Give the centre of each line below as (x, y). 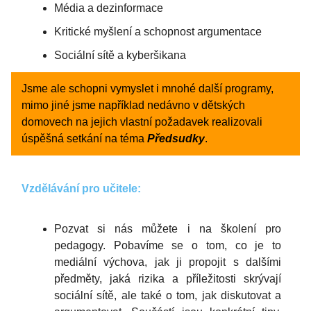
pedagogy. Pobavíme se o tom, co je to (168, 245)
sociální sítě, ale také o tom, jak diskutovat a (168, 295)
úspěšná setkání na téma (84, 138)
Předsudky (176, 138)
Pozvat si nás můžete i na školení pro (168, 228)
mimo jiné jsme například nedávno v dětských (133, 105)
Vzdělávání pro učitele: (81, 188)
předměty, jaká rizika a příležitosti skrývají (168, 278)
